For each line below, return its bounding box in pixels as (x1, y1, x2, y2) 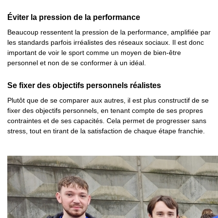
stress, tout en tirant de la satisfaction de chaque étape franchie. (7, 127, 205, 135)
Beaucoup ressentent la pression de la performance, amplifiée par (7, 28, 211, 36)
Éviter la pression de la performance (7, 13, 140, 21)
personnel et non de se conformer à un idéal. (7, 59, 146, 67)
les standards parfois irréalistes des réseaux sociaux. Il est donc (7, 38, 204, 46)
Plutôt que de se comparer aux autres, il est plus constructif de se (7, 96, 209, 104)
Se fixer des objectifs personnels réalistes (7, 81, 161, 90)
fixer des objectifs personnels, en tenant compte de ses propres (7, 107, 203, 114)
